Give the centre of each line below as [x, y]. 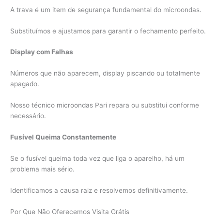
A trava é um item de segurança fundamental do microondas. [106, 9]
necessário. [28, 116]
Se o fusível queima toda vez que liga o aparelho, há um [98, 158]
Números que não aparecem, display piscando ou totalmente [105, 73]
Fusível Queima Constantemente [63, 137]
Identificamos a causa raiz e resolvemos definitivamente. [99, 190]
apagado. [25, 84]
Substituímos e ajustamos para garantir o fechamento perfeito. [108, 31]
